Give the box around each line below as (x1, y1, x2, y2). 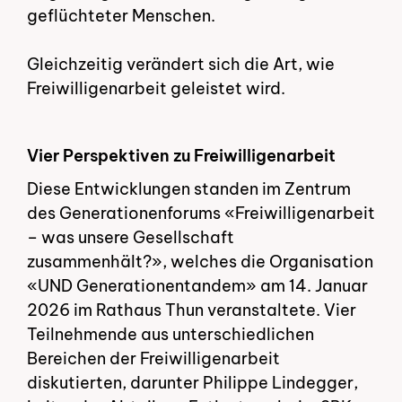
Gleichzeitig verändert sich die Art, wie (27, 54, 335, 75)
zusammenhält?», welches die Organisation (27, 251, 373, 273)
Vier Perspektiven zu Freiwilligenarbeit (27, 144, 336, 166)
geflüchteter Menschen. (27, 5, 215, 27)
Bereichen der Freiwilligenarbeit (27, 348, 280, 370)
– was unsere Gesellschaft (27, 227, 234, 249)
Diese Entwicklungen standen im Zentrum (27, 179, 351, 200)
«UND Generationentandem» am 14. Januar (27, 275, 368, 297)
